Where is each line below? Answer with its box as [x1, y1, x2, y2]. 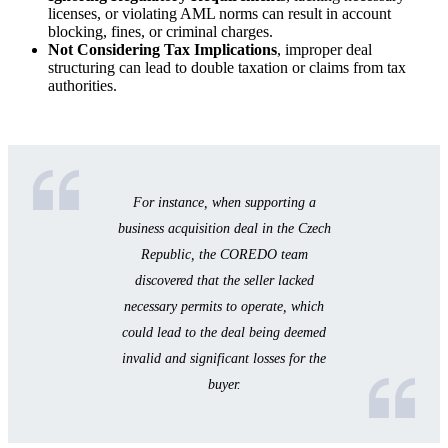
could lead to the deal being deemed [122, 325, 326, 341]
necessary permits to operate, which [124, 299, 324, 315]
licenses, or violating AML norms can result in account [48, 5, 391, 23]
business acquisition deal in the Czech [117, 221, 331, 237]
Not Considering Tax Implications [48, 41, 277, 59]
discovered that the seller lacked [134, 273, 314, 289]
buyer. [207, 377, 241, 393]
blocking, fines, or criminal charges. [48, 23, 273, 41]
